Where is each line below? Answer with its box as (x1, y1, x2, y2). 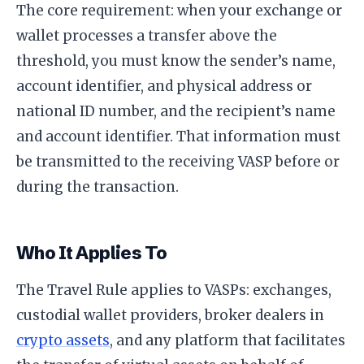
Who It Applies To (16, 242, 167, 265)
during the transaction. (16, 178, 179, 197)
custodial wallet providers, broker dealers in (16, 306, 324, 325)
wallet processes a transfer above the (16, 27, 277, 45)
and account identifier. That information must (16, 128, 340, 146)
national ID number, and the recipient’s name (16, 102, 336, 121)
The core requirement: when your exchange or (16, 2, 342, 20)
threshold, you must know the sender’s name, (16, 52, 336, 71)
